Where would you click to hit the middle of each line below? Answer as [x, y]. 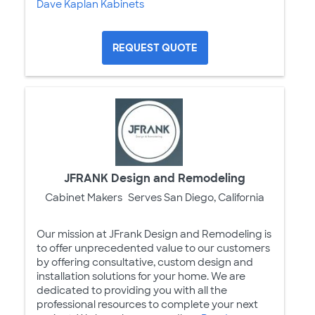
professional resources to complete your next [147, 304]
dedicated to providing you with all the [132, 290]
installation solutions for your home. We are [141, 276]
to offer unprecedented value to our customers [153, 248]
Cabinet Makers [84, 197]
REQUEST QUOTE [155, 47]
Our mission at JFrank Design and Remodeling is [154, 234]
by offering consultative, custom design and [145, 262]
